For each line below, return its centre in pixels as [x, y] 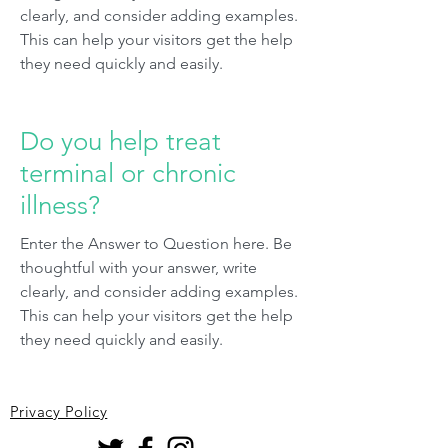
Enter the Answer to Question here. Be [156, 243]
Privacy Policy [59, 411]
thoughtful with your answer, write [138, 267]
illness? [60, 205]
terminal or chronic [128, 173]
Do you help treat [120, 141]
